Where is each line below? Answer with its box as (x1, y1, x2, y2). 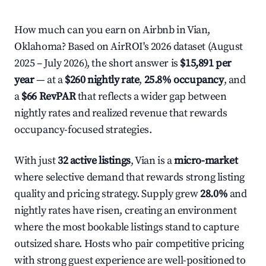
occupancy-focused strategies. (14, 123, 152, 137)
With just (14, 154, 58, 167)
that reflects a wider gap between (75, 90, 227, 103)
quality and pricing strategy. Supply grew (14, 187, 201, 201)
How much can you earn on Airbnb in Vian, (14, 23, 211, 37)
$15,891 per (180, 56, 232, 70)
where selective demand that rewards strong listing (14, 170, 245, 184)
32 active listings (58, 154, 131, 167)
